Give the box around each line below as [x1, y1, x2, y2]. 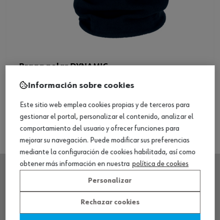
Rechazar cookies [81, 199, 139, 206]
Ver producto [88, 92, 132, 101]
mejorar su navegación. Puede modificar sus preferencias [20, 136, 190, 144]
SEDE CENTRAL [7, 184, 60, 194]
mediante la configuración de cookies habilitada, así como [20, 148, 195, 156]
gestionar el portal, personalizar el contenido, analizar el [20, 112, 193, 121]
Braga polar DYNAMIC [19, 62, 108, 71]
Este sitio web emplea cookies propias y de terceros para [20, 101, 190, 109]
